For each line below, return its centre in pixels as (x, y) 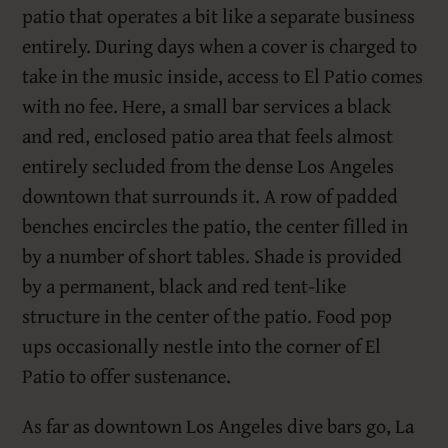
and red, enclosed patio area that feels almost (208, 136)
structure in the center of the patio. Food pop (207, 316)
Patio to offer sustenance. (127, 376)
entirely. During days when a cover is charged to (220, 46)
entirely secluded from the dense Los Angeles (208, 166)
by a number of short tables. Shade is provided (212, 256)
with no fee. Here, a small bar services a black (207, 106)
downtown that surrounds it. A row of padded (210, 196)
